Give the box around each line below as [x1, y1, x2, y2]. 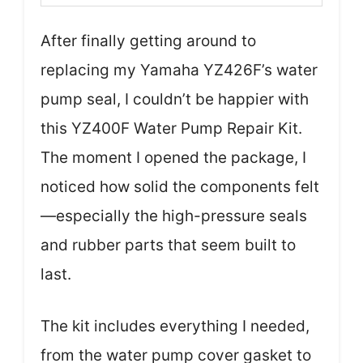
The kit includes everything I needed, [41, 317, 310, 336]
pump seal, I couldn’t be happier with [41, 89, 309, 109]
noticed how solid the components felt [41, 177, 319, 196]
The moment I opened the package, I [41, 147, 306, 167]
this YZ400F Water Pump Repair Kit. [41, 118, 302, 138]
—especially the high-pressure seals [41, 206, 307, 225]
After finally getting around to [41, 31, 256, 50]
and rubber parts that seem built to [41, 235, 296, 254]
